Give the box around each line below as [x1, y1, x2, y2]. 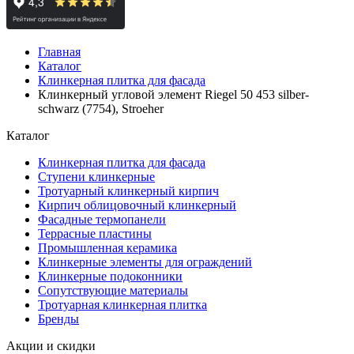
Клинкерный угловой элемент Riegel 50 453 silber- [38, 88, 309, 101]
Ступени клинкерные [38, 170, 155, 183]
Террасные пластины [38, 227, 152, 240]
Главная [38, 45, 81, 58]
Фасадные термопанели [38, 213, 166, 226]
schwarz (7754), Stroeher [38, 102, 164, 115]
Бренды [38, 312, 79, 326]
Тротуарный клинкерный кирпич [38, 184, 219, 198]
